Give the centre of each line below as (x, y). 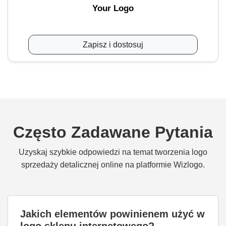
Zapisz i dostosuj (113, 45)
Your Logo (113, 8)
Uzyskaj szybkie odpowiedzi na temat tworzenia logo (113, 152)
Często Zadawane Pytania (113, 132)
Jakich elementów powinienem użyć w (112, 214)
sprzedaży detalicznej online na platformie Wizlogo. (113, 165)
